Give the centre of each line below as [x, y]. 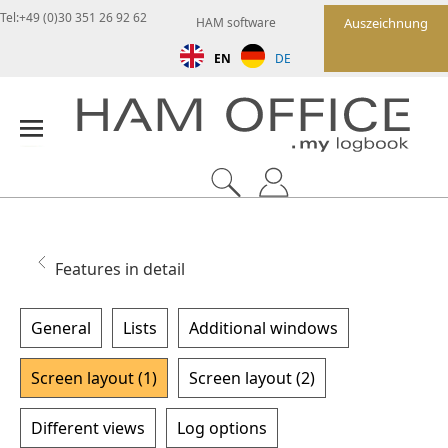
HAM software [235, 22]
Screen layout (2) [252, 377]
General [61, 327]
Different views [88, 427]
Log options [222, 427]
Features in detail [120, 268]
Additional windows [263, 327]
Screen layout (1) [94, 377]
